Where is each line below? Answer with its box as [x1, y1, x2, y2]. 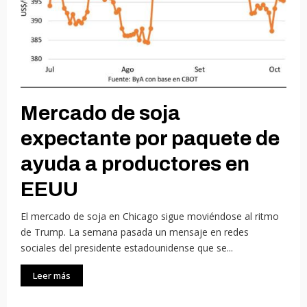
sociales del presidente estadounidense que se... [21, 241, 233, 255]
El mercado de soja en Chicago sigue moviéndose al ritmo [21, 210, 279, 223]
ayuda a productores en [21, 153, 249, 175]
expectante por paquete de [21, 127, 280, 150]
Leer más [33, 269, 71, 282]
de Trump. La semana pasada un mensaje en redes [21, 225, 249, 239]
